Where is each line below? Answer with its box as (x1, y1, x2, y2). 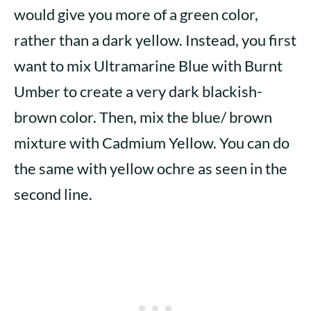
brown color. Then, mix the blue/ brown (14, 108, 272, 127)
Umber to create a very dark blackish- (14, 82, 262, 101)
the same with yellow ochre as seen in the (14, 159, 287, 178)
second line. (14, 185, 92, 204)
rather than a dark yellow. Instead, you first (14, 31, 296, 50)
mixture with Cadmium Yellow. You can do (14, 133, 289, 153)
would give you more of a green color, (14, 5, 258, 24)
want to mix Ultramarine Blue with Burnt (14, 56, 283, 76)
